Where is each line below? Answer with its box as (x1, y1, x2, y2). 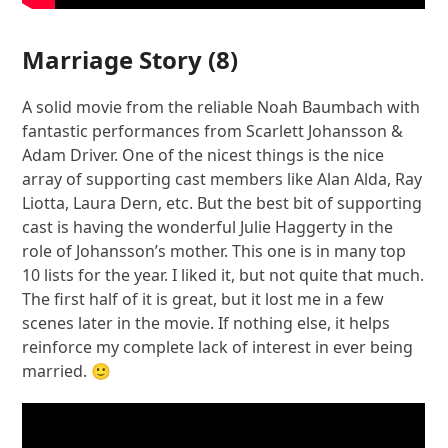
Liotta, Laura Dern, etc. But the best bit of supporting (22, 192, 423, 215)
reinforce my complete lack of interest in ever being (22, 336, 414, 359)
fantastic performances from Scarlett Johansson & (22, 120, 404, 143)
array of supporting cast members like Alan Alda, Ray (22, 168, 423, 191)
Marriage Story (22, 43, 203, 77)
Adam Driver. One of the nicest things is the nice (22, 144, 385, 167)
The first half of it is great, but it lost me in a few (22, 288, 385, 311)
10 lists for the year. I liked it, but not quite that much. (22, 264, 425, 287)
